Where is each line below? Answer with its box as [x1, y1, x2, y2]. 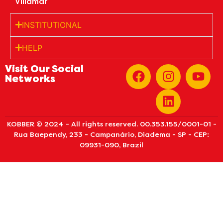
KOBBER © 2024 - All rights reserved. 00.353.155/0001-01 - [6, 119, 217, 128]
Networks [5, 73, 55, 85]
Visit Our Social [5, 63, 84, 75]
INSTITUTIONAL [22, 19, 82, 30]
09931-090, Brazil [80, 140, 143, 149]
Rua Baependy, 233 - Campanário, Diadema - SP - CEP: [14, 130, 209, 139]
